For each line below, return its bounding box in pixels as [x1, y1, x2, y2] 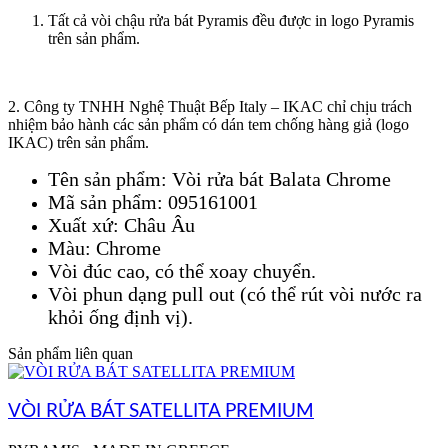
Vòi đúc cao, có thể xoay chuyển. [48, 260, 316, 283]
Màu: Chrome [48, 237, 161, 260]
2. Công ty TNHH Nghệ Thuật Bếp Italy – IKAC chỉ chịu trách [8, 98, 412, 116]
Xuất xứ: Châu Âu [48, 214, 195, 237]
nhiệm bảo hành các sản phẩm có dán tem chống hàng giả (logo [8, 116, 409, 134]
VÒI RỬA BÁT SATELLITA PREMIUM [8, 402, 314, 422]
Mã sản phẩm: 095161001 [48, 191, 258, 214]
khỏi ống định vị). [48, 306, 193, 329]
